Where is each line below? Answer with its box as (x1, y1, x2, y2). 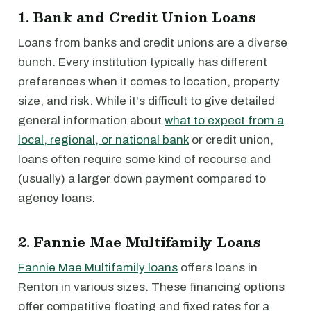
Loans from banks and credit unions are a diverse (18, 36, 287, 49)
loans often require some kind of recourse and (18, 153, 271, 166)
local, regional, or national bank (18, 133, 189, 146)
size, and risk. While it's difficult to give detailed (18, 94, 275, 108)
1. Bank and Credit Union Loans (18, 6, 257, 28)
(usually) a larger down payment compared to (18, 172, 266, 185)
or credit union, (189, 133, 274, 146)
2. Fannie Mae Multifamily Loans (18, 230, 262, 253)
